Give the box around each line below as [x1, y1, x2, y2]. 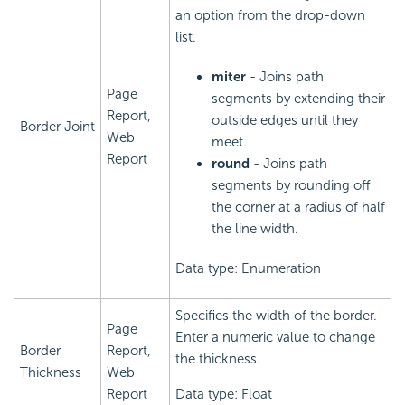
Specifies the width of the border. [175, 307, 377, 325]
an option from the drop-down [175, 7, 365, 24]
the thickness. [175, 351, 260, 368]
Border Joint [20, 118, 95, 136]
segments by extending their [212, 90, 385, 108]
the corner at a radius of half [212, 199, 385, 216]
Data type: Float [175, 386, 272, 403]
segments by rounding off [212, 177, 371, 194]
